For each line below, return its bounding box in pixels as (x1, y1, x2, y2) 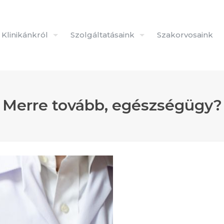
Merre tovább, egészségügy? (2, 96, 222, 114)
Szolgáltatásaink (70, 30, 134, 39)
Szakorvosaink (157, 30, 213, 39)
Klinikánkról (1, 30, 48, 39)
